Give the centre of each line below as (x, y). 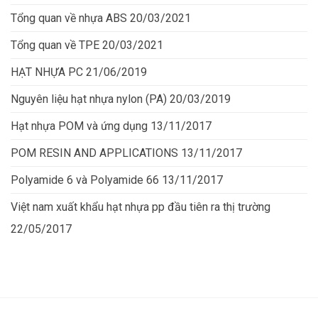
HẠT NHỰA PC (47, 72)
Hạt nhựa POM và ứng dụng (79, 126)
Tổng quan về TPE (55, 45)
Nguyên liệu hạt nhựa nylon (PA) (89, 99)
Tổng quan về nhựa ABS (69, 18)
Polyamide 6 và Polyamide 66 (85, 180)
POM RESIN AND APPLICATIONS (94, 153)
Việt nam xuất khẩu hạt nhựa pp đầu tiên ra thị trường (141, 207)
